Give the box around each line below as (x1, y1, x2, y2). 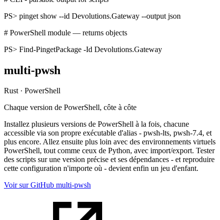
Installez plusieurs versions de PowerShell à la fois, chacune (4, 120, 189, 129)
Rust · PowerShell (4, 86, 60, 95)
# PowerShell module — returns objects (4, 28, 127, 37)
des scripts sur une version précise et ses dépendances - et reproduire (4, 155, 215, 164)
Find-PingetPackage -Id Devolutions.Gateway (19, 45, 162, 54)
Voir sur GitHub (4, 181, 54, 190)
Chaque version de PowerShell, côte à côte (4, 103, 137, 112)
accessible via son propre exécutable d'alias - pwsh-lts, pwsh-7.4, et (4, 129, 212, 137)
